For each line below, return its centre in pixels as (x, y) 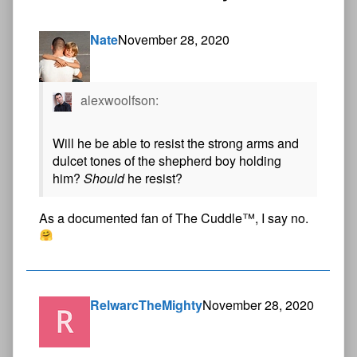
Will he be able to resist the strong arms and (176, 143)
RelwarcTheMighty (146, 304)
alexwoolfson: (118, 100)
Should (104, 178)
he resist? (153, 178)
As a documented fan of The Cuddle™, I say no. (174, 218)
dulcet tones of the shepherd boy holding (167, 160)
